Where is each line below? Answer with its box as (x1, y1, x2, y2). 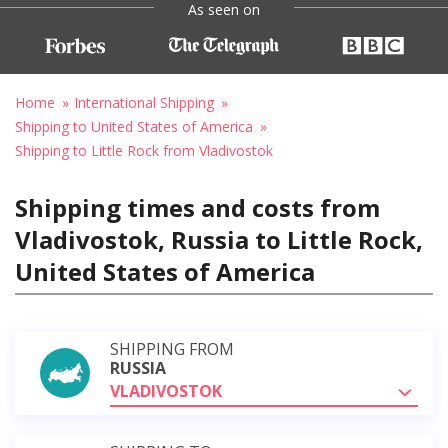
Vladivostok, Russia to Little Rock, (15, 222, 423, 256)
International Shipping (74, 92, 214, 112)
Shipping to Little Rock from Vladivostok (15, 140, 273, 160)
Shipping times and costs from (15, 190, 380, 224)
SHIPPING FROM (110, 337, 234, 360)
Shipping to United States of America (15, 116, 253, 136)
